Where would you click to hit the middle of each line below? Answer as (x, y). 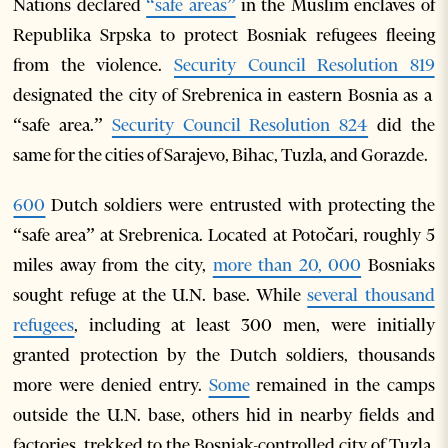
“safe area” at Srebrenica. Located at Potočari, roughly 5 (224, 235)
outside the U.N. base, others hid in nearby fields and (224, 415)
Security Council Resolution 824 (240, 125)
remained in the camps (342, 385)
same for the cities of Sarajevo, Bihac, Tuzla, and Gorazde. (222, 155)
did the (401, 125)
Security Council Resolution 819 (304, 65)
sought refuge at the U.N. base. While (160, 295)
